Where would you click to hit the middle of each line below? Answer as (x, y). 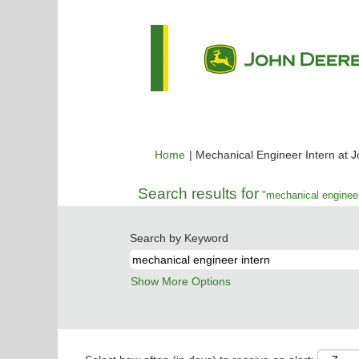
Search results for (198, 194)
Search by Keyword (179, 238)
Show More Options (181, 281)
